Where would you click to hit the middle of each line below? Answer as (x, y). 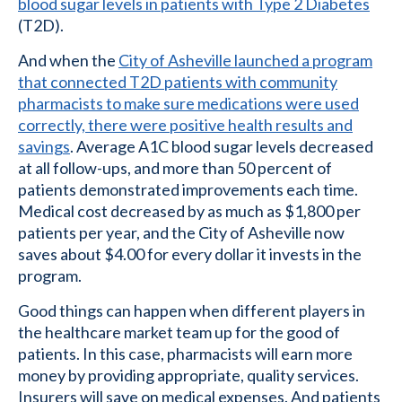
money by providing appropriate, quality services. (188, 376)
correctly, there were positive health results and (185, 125)
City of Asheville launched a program (245, 61)
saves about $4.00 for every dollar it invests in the (190, 254)
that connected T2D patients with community (178, 82)
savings (44, 147)
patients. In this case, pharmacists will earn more (185, 354)
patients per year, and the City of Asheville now (181, 233)
